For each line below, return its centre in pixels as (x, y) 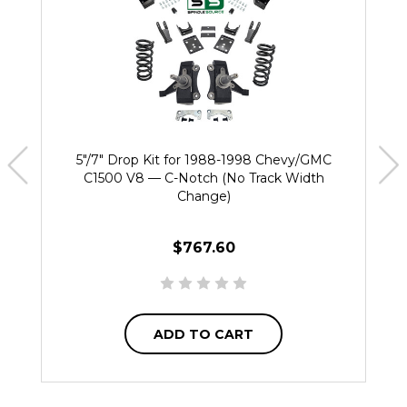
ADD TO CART (203, 334)
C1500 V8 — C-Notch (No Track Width (203, 179)
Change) (203, 197)
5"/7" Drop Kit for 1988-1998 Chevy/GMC (203, 160)
